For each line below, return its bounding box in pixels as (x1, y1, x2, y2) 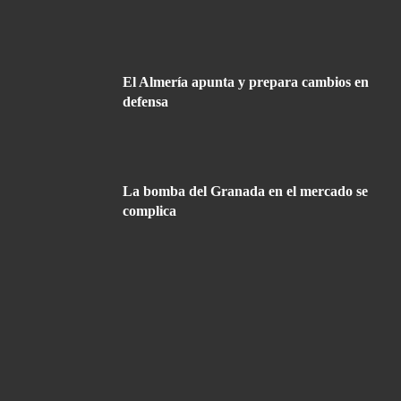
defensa (123, 94, 168, 110)
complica (123, 202, 176, 218)
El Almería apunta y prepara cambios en (123, 74, 369, 90)
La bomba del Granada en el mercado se (123, 183, 368, 199)
